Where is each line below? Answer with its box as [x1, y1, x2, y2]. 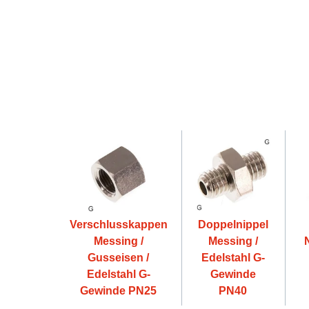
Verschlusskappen [69, 219, 168, 231]
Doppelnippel [197, 219, 268, 231]
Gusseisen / [88, 252, 150, 264]
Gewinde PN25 [80, 285, 157, 297]
